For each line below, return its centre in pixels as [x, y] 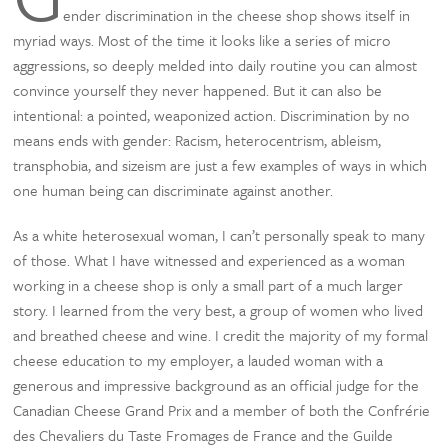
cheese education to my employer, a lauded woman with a [198, 360]
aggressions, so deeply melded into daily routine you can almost [215, 65]
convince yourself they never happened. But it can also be [198, 90]
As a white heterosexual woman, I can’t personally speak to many [219, 235]
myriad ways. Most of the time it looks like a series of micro [202, 40]
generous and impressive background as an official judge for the [216, 385]
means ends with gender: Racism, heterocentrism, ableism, [197, 140]
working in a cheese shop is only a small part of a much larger [208, 285]
